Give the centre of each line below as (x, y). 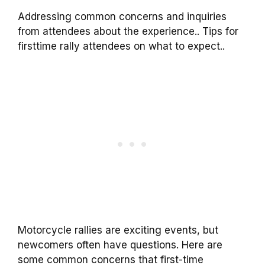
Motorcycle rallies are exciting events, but (118, 230)
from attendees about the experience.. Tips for (128, 32)
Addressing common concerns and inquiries (122, 17)
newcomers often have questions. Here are (120, 245)
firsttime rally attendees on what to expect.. (121, 46)
